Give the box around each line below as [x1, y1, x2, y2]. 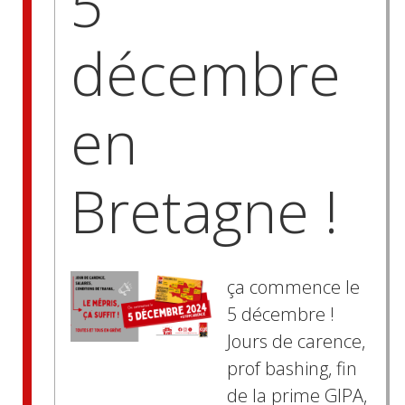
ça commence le [226, 275, 360, 300]
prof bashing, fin [226, 356, 357, 381]
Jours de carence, [226, 329, 365, 354]
